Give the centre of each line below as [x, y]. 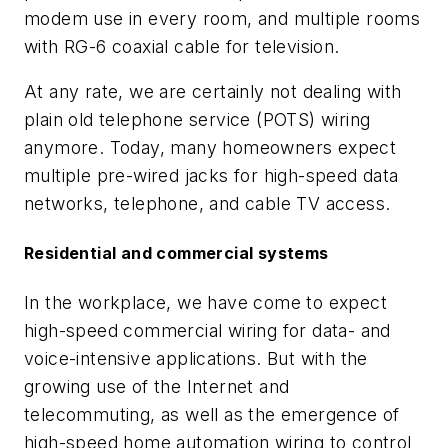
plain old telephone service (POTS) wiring [197, 120]
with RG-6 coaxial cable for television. [182, 46]
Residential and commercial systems [176, 253]
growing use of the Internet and [157, 386]
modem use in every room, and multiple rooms [222, 18]
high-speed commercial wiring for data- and [207, 330]
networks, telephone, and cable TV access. [207, 204]
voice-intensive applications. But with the [196, 358]
